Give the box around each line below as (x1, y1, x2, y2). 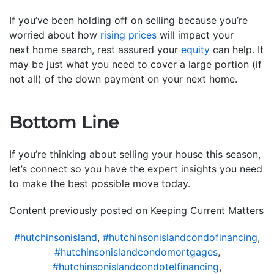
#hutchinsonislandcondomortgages (54, 245, 218, 258)
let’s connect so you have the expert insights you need (9, 162, 262, 175)
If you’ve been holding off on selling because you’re (9, 13, 248, 26)
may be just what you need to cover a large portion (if (9, 57, 262, 70)
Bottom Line (9, 111, 119, 133)
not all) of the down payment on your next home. (9, 72, 237, 85)
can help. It (210, 43, 264, 56)
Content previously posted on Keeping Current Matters (9, 204, 264, 217)
